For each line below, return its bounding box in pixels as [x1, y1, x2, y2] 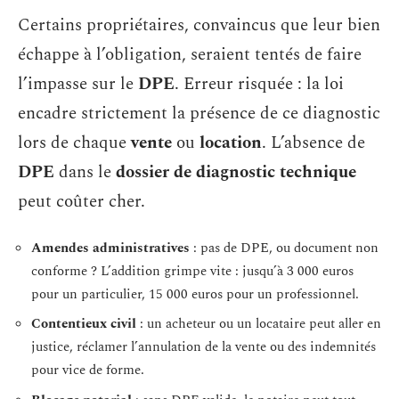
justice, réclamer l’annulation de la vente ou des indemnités [31, 337, 376, 357]
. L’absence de [262, 130, 365, 156]
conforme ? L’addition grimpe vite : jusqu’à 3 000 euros [31, 260, 354, 281]
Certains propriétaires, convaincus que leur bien [18, 12, 380, 38]
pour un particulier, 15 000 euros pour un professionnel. [31, 283, 359, 305]
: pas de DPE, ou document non [190, 237, 379, 258]
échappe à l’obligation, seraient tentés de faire [18, 42, 362, 68]
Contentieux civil [31, 313, 136, 334]
